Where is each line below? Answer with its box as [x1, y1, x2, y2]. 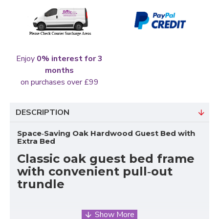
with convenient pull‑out [17, 164, 173, 178]
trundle [17, 176, 65, 191]
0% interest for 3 [37, 53, 103, 64]
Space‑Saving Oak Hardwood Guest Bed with [17, 128, 195, 138]
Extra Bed [17, 136, 55, 146]
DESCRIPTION [16, 107, 69, 118]
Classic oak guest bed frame [17, 151, 195, 166]
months [45, 65, 74, 76]
